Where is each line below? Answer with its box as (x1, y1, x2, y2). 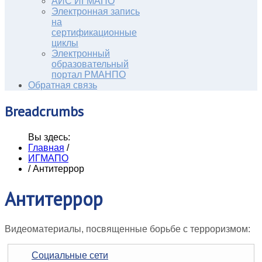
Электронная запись (51, 6, 140, 16)
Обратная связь (28, 80, 97, 90)
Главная (28, 142, 64, 153)
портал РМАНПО (51, 69, 126, 80)
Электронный (51, 48, 110, 58)
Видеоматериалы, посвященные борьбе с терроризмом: (5, 223, 250, 234)
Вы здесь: (28, 132, 70, 142)
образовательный (51, 58, 129, 69)
